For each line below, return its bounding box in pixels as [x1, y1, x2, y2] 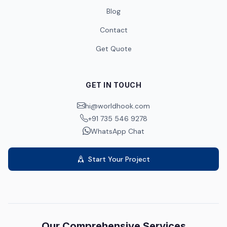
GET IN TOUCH [86, 81, 141, 89]
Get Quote [95, 44, 132, 53]
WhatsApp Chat [91, 126, 144, 136]
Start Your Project [88, 155, 150, 164]
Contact [99, 25, 128, 34]
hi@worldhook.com [85, 101, 150, 110]
